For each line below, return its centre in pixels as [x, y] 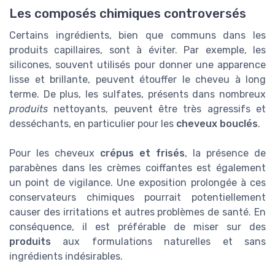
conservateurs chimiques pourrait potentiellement [137, 197]
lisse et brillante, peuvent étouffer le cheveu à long [137, 79]
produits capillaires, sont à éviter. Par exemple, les [137, 50]
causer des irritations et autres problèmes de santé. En [137, 212]
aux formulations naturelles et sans [158, 241]
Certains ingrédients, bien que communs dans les [137, 35]
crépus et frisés [142, 153]
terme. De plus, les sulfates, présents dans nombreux [137, 94]
